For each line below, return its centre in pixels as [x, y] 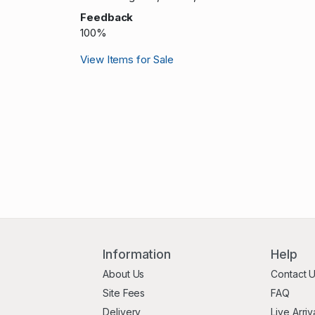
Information [137, 254]
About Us [124, 274]
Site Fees [124, 293]
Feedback [107, 17]
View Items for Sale [127, 59]
